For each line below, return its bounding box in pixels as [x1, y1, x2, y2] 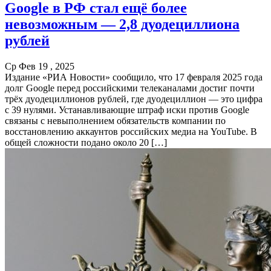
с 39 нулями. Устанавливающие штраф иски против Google [5, 104, 249, 115]
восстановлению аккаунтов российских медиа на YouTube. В [5, 126, 257, 137]
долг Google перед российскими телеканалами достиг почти [5, 82, 255, 93]
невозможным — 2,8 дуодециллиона [5, 16, 240, 32]
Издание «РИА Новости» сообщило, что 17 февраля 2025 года [5, 71, 263, 82]
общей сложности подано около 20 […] [5, 137, 167, 148]
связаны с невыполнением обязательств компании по [5, 115, 226, 126]
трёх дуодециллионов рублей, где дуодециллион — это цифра [5, 93, 263, 104]
